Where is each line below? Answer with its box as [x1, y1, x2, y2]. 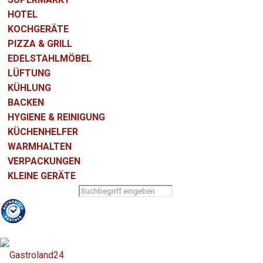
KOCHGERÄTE [8, 23, 69, 35]
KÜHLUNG [8, 82, 52, 93]
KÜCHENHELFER [8, 126, 79, 137]
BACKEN [8, 97, 45, 108]
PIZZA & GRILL [8, 38, 73, 49]
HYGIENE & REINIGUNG [8, 112, 106, 123]
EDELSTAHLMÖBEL [8, 53, 92, 64]
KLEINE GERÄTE [8, 170, 76, 181]
